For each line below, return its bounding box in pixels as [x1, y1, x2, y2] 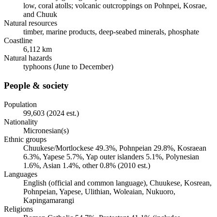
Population [4, 100, 37, 108]
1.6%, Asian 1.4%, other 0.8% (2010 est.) [23, 161, 150, 170]
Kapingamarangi [23, 196, 74, 204]
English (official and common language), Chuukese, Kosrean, [23, 178, 212, 187]
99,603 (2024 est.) [23, 108, 79, 117]
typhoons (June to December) [23, 62, 113, 71]
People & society [4, 80, 69, 91]
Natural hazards [4, 54, 52, 62]
